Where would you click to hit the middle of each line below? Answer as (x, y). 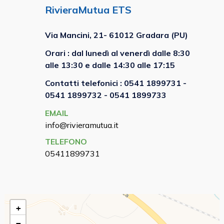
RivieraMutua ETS (88, 9)
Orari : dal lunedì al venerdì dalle (109, 53)
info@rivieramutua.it (82, 125)
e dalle (98, 65)
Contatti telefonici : (84, 83)
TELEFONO (66, 141)
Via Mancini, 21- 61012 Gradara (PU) (116, 35)
